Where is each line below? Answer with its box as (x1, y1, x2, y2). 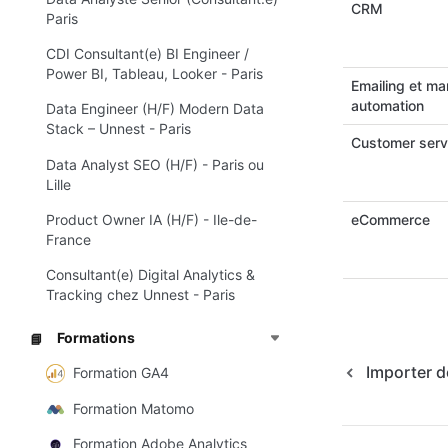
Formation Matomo (73, 399, 194, 417)
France (46, 230, 91, 248)
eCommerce (351, 211, 430, 228)
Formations (57, 329, 135, 347)
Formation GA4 (73, 364, 169, 382)
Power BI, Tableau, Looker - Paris (46, 65, 263, 83)
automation (351, 97, 424, 114)
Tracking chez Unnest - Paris (46, 286, 235, 304)
